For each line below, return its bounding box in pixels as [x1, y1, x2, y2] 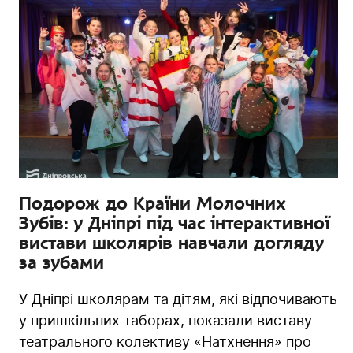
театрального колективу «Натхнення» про [19, 333, 311, 350]
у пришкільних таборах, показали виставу [19, 311, 312, 329]
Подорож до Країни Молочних [19, 192, 286, 214]
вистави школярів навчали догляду [19, 232, 324, 253]
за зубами [19, 251, 104, 273]
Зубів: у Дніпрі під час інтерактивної [19, 212, 329, 233]
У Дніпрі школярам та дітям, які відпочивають [19, 290, 337, 307]
